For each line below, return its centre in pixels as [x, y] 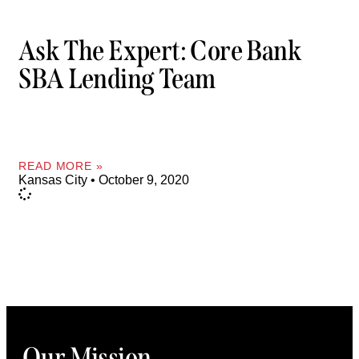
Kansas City [54, 179]
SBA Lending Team [117, 79]
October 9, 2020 [142, 179]
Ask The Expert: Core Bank [159, 51]
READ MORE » [61, 165]
